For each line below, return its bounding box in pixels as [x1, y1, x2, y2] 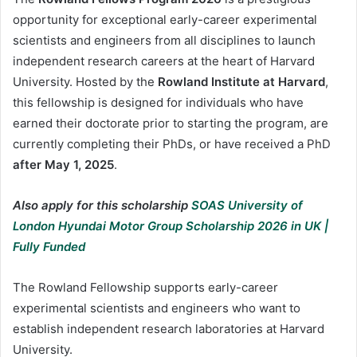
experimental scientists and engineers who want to [13, 300, 300, 316]
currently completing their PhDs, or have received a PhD [13, 135, 331, 151]
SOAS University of [191, 197, 303, 213]
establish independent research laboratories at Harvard [13, 320, 324, 336]
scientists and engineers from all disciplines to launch [13, 32, 316, 48]
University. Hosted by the [13, 73, 158, 89]
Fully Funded [13, 238, 85, 254]
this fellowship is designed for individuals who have [13, 94, 304, 110]
